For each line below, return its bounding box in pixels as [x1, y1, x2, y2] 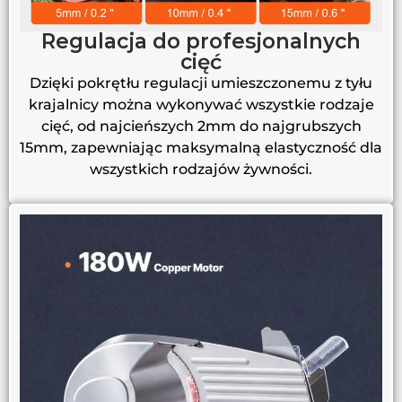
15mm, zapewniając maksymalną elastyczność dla [20, 138, 382, 156]
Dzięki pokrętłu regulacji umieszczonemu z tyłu [30, 74, 372, 92]
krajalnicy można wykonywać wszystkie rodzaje [28, 95, 374, 113]
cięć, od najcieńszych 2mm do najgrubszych [40, 117, 362, 135]
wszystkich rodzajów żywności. [90, 160, 312, 178]
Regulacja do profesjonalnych [41, 28, 361, 54]
